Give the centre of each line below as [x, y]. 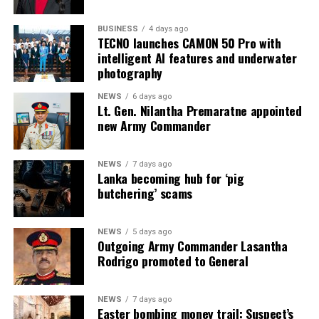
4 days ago [168, 29]
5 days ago [152, 232]
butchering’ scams [145, 193]
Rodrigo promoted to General [173, 261]
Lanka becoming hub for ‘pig [171, 178]
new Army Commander [154, 126]
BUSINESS [117, 29]
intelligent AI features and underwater [197, 58]
